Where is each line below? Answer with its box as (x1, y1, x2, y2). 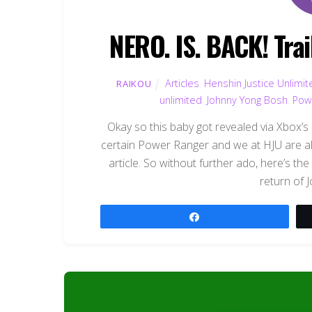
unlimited (159, 93, 202, 107)
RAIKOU (116, 77, 152, 90)
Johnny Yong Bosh (206, 93, 288, 107)
